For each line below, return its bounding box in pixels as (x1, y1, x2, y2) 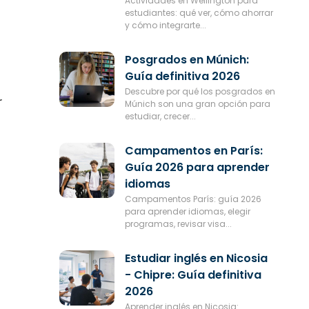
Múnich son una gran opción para (124, 97, 270, 110)
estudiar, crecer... (124, 110, 196, 122)
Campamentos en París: (124, 142, 263, 159)
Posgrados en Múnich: (124, 51, 249, 68)
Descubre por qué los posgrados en (124, 85, 275, 97)
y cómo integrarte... (124, 19, 206, 31)
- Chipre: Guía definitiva (124, 266, 261, 283)
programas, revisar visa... (124, 217, 232, 230)
